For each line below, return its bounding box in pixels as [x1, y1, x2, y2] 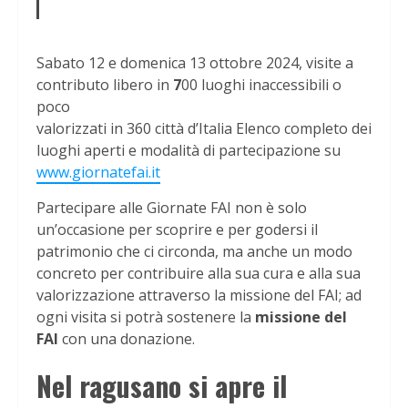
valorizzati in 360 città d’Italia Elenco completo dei [36, 117, 372, 138]
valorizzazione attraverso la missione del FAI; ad [36, 284, 362, 305]
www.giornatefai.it [36, 161, 160, 182]
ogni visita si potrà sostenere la [36, 306, 251, 327]
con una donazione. [58, 328, 195, 349]
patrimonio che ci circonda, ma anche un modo [36, 240, 352, 261]
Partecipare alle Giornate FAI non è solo [36, 197, 307, 218]
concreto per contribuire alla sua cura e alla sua [36, 262, 361, 283]
